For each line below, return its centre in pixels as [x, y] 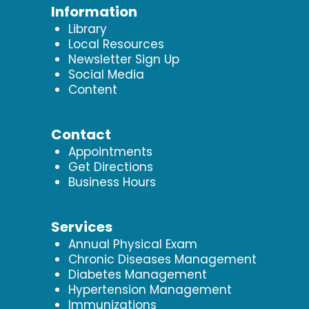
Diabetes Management [137, 274]
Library [87, 29]
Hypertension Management [150, 289]
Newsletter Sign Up [123, 59]
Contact [81, 134]
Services [81, 227]
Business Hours [112, 182]
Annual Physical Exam [132, 244]
